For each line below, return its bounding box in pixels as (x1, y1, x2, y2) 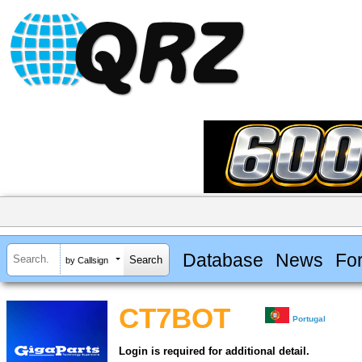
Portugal (293, 314, 326, 324)
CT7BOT (119, 303, 230, 335)
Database (182, 249, 263, 271)
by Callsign (65, 255, 108, 265)
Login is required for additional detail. (119, 345, 309, 358)
